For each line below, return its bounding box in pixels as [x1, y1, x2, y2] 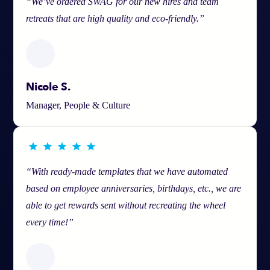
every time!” [26, 216, 74, 227]
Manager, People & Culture [26, 99, 131, 110]
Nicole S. [26, 79, 71, 95]
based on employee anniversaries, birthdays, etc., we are [26, 183, 242, 193]
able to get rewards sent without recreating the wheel [26, 199, 226, 210]
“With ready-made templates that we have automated [26, 166, 228, 177]
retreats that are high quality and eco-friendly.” [26, 13, 205, 24]
